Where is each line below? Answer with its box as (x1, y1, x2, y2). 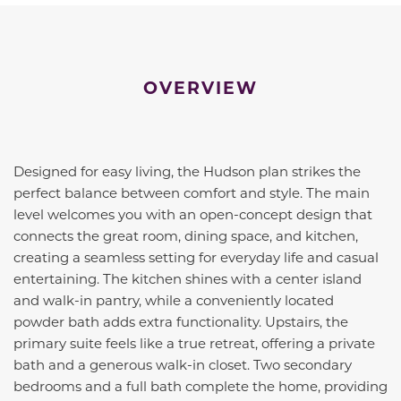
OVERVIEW (143, 76, 258, 99)
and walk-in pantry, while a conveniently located (13, 291, 334, 310)
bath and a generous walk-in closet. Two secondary (13, 355, 352, 374)
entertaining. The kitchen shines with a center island (13, 269, 362, 288)
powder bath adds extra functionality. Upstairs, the (13, 312, 348, 331)
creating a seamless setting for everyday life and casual (13, 248, 379, 267)
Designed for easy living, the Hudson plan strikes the (13, 162, 361, 181)
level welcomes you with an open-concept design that (13, 205, 372, 224)
